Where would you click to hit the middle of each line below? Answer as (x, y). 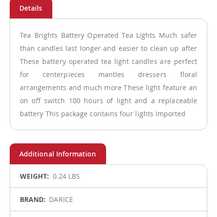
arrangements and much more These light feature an (108, 87)
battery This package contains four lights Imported (103, 113)
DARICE (61, 199)
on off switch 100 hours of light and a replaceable (108, 100)
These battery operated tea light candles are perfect (108, 61)
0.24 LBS (66, 176)
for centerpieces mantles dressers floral (108, 74)
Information (29, 184)
